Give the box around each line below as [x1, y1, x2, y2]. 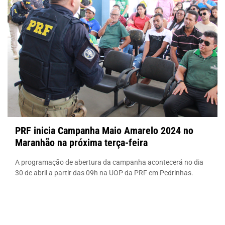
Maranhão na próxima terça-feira [15, 136, 148, 149]
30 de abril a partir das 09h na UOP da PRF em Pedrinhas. [15, 168, 193, 177]
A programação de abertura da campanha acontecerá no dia [15, 158, 203, 166]
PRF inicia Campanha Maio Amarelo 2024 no [15, 124, 193, 137]
